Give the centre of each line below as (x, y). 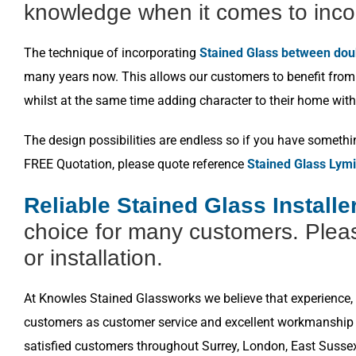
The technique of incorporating (112, 53)
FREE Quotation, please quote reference (135, 164)
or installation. (93, 258)
